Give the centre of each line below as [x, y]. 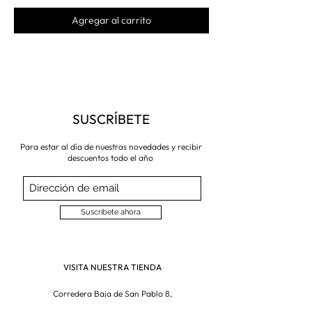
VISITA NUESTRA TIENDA [112, 267]
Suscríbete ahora [111, 212]
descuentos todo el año [111, 157]
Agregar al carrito [111, 20]
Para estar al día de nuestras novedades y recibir [111, 146]
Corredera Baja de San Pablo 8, [112, 293]
